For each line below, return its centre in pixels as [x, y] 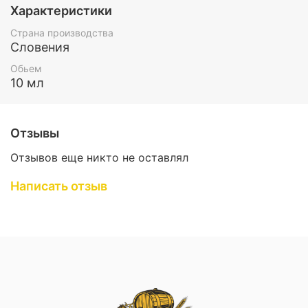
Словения [40, 47]
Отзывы [35, 133]
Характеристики [61, 11]
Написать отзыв [59, 186]
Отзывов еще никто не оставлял [99, 157]
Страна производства [62, 32]
